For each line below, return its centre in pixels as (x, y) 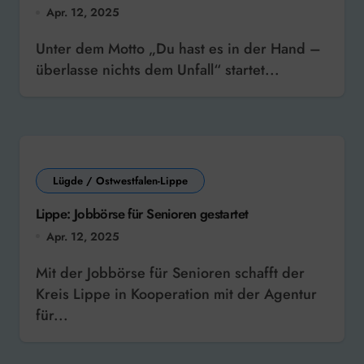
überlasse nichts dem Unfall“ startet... (158, 70)
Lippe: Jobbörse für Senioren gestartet (142, 214)
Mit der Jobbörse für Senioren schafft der (42, 273)
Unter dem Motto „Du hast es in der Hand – (41, 49)
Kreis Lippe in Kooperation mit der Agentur (176, 294)
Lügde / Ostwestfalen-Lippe (120, 181)
